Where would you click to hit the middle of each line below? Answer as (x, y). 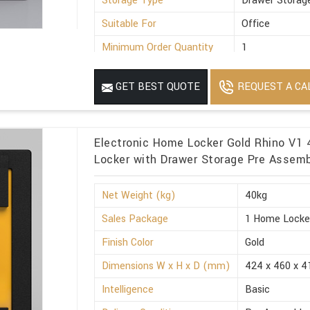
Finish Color (128, 242)
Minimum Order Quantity (158, 48)
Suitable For (129, 24)
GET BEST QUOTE (157, 87)
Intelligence (128, 289)
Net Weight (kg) (139, 195)
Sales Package (135, 219)
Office (256, 24)
